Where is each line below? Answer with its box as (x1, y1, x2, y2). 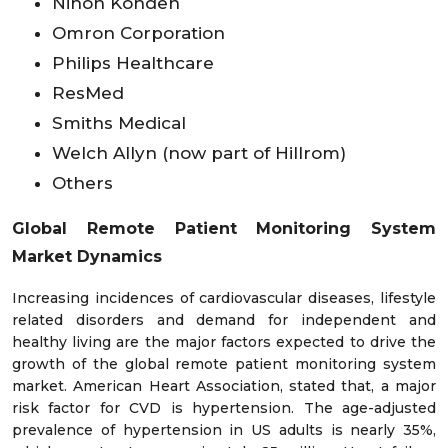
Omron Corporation (52, 23, 225, 44)
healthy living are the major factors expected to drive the (12, 333, 436, 352)
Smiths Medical (52, 113, 186, 134)
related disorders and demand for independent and (12, 311, 436, 330)
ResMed (52, 83, 124, 104)
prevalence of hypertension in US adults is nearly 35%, (12, 421, 436, 440)
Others (52, 173, 113, 194)
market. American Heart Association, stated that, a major (12, 377, 436, 396)
